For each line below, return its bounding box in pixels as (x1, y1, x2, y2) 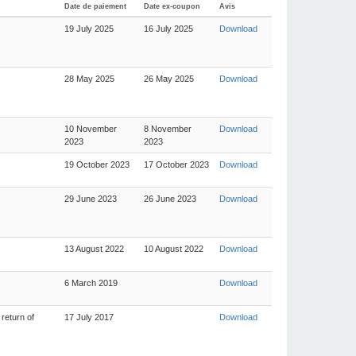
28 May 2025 (64, 74, 114, 83)
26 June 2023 (144, 194, 196, 203)
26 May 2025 (144, 74, 194, 83)
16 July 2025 (144, 24, 193, 33)
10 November (64, 124, 117, 133)
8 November (144, 124, 192, 133)
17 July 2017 (64, 312, 114, 322)
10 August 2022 (144, 244, 203, 253)
